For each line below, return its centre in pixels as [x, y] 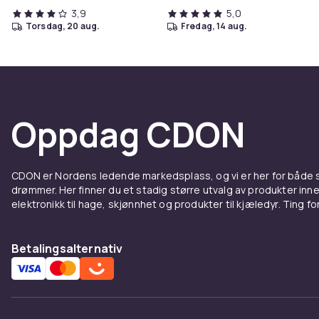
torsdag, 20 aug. [66, 26]
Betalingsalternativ [67, 249]
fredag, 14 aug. [217, 26]
